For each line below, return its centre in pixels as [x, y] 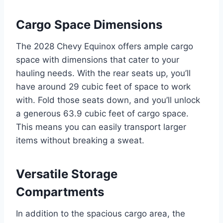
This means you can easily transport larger [101, 127]
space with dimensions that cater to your [98, 59]
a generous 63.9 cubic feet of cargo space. [102, 113]
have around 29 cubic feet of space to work [103, 86]
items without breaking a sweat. [80, 140]
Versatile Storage [67, 174]
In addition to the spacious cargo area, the [101, 213]
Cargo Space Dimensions [89, 24]
